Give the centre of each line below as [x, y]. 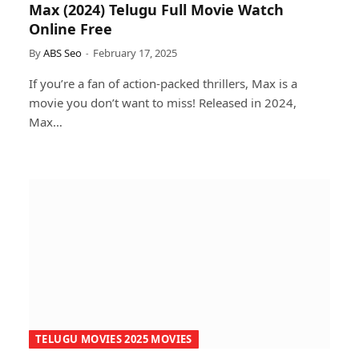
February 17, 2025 [135, 52]
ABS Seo [63, 52]
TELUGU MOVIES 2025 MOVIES [114, 339]
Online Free [71, 28]
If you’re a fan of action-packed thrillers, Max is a [163, 83]
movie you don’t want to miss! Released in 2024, [163, 102]
